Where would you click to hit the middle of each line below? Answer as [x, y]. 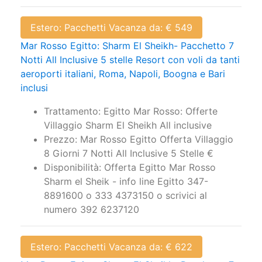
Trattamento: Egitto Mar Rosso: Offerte [131, 106]
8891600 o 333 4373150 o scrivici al [125, 190]
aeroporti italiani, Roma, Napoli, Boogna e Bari [123, 69]
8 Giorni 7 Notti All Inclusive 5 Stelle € [129, 148]
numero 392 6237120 [92, 204]
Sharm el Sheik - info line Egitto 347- [126, 176]
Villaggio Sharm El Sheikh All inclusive [128, 120]
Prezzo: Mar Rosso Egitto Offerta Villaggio [139, 134]
